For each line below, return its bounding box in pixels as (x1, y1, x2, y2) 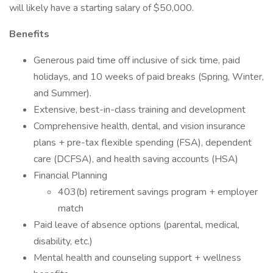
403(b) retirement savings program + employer (58, 185, 258, 199)
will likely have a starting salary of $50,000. (9, 1, 196, 15)
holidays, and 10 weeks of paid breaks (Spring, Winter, (34, 70, 264, 83)
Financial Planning (34, 169, 107, 182)
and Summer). (34, 87, 94, 100)
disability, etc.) (34, 235, 93, 248)
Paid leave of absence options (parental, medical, (34, 218, 239, 232)
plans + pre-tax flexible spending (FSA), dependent (34, 136, 252, 149)
